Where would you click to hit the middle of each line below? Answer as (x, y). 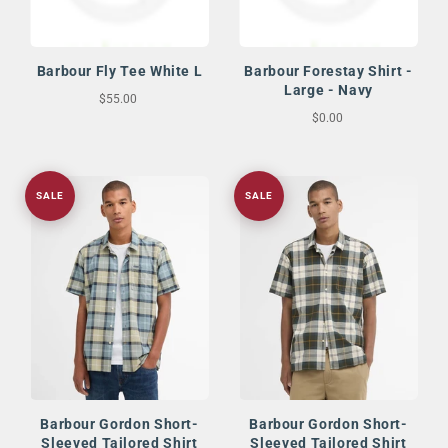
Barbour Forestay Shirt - (328, 71)
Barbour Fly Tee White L (119, 71)
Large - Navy (328, 90)
